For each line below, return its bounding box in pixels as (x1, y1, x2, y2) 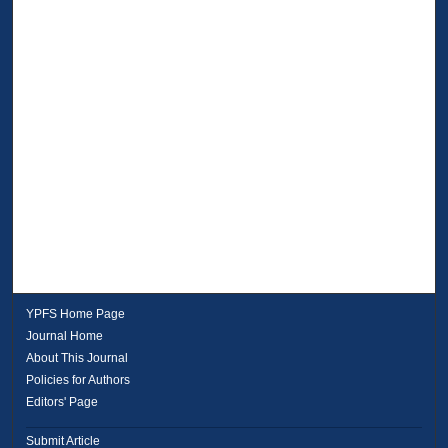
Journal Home (26, 328, 104, 343)
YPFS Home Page (26, 306, 126, 321)
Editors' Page (26, 394, 99, 409)
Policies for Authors (26, 372, 131, 387)
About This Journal (26, 350, 129, 365)
